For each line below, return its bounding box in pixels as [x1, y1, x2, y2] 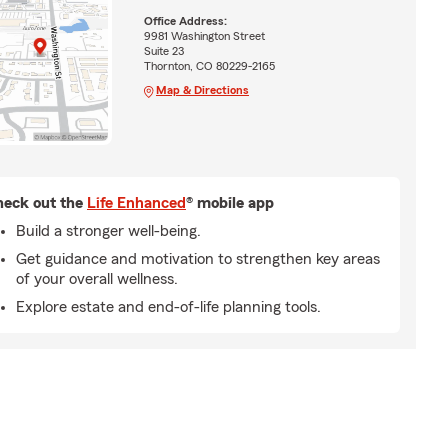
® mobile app [186, 194, 274, 211]
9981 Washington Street [143, 30, 265, 43]
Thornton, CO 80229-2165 [143, 60, 275, 73]
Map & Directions [155, 84, 249, 97]
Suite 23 [143, 45, 184, 58]
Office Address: [143, 15, 227, 28]
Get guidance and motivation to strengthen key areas [16, 250, 380, 267]
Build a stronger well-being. [16, 222, 201, 239]
